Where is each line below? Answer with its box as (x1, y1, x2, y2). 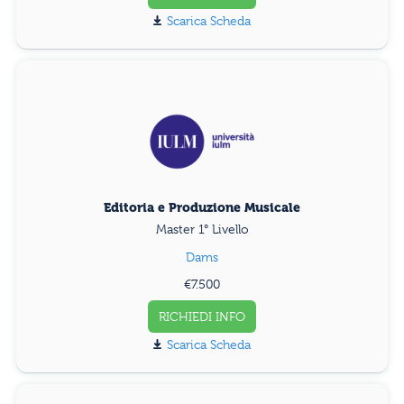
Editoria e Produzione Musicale (104, 199, 300, 215)
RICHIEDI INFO (159, 308, 245, 324)
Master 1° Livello (155, 221, 249, 236)
